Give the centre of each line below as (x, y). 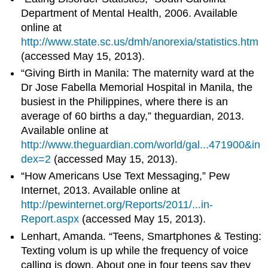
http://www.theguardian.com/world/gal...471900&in (141, 145)
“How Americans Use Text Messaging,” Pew (126, 176)
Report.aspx (50, 219)
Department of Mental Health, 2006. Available (130, 13)
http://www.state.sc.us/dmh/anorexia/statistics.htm (140, 42)
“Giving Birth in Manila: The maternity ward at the (138, 73)
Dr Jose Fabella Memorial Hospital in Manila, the (137, 88)
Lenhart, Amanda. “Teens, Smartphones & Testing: (141, 236)
